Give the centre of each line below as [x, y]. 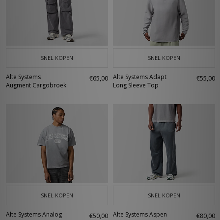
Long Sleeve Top [136, 85]
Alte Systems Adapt [140, 77]
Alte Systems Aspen [140, 214]
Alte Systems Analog [34, 214]
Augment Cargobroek [36, 85]
